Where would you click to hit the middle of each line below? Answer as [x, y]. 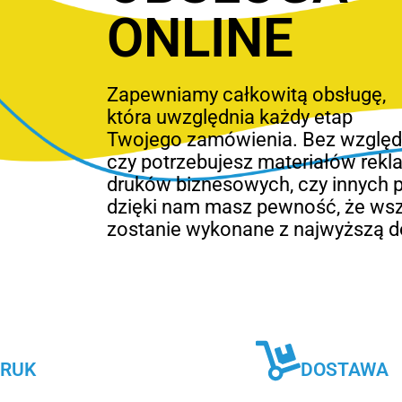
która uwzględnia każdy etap [230, 118]
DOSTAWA [345, 369]
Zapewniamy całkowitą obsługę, [247, 95]
